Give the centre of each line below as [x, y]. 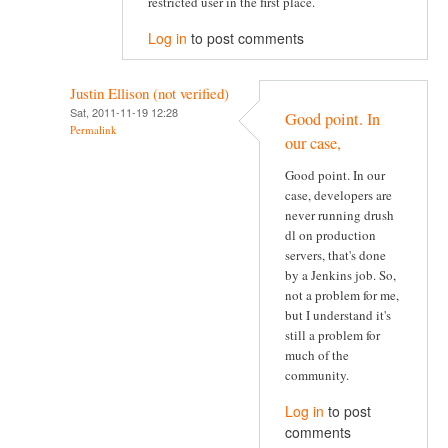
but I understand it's [338, 315]
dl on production [330, 235]
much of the [317, 355]
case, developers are [338, 195]
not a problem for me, [342, 295]
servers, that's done [335, 255]
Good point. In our [335, 175]
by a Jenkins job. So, [340, 275]
